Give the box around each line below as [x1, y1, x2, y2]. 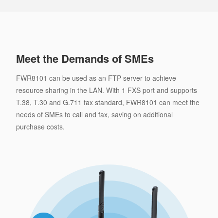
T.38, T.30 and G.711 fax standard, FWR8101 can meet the [16, 97, 200, 107]
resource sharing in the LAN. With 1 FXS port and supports [16, 85, 197, 95]
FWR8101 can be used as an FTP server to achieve [16, 73, 176, 83]
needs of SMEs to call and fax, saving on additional [16, 109, 173, 119]
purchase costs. [16, 121, 65, 131]
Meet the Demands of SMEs [16, 50, 154, 66]
